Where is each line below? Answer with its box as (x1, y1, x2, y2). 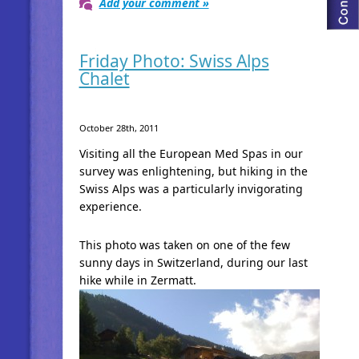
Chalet (79, 67, 130, 90)
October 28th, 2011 (79, 122, 159, 134)
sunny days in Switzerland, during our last (79, 255, 308, 270)
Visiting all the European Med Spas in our (79, 146, 303, 161)
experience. (79, 199, 142, 214)
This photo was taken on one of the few (79, 237, 290, 252)
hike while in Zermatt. (79, 272, 196, 288)
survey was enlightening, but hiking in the (79, 163, 308, 179)
